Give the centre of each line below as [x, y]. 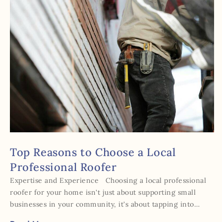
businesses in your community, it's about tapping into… [105, 204]
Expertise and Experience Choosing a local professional [108, 180]
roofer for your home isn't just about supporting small [103, 192]
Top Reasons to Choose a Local [93, 152]
